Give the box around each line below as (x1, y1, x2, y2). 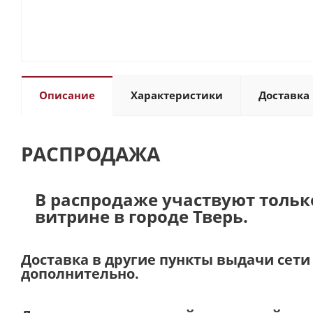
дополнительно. (21, 264, 139, 283)
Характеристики (131, 88, 223, 102)
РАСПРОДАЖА (21, 140, 160, 167)
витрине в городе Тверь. (35, 205, 248, 228)
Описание (39, 88, 95, 102)
